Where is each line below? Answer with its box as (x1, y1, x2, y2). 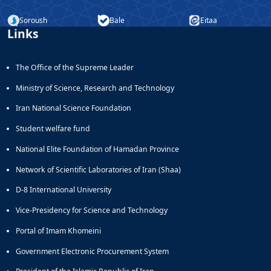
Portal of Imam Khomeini (16, 225, 101, 236)
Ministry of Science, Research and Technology (16, 82, 174, 93)
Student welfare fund (16, 123, 90, 134)
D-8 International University (16, 184, 111, 195)
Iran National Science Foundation (16, 103, 131, 114)
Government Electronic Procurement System (16, 246, 169, 256)
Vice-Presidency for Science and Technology (16, 205, 168, 216)
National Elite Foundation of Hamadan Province (16, 143, 179, 154)
